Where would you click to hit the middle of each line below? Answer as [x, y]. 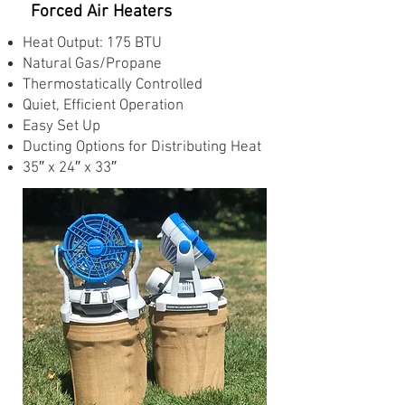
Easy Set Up [61, 127]
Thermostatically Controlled [113, 85]
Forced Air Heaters [101, 12]
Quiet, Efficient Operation [103, 106]
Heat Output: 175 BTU [92, 43]
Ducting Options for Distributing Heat [142, 147]
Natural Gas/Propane [92, 64]
